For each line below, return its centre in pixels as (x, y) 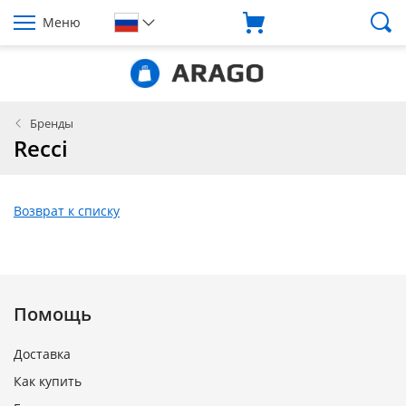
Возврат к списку (67, 211)
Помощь (53, 314)
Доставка (42, 354)
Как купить (48, 381)
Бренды (52, 123)
